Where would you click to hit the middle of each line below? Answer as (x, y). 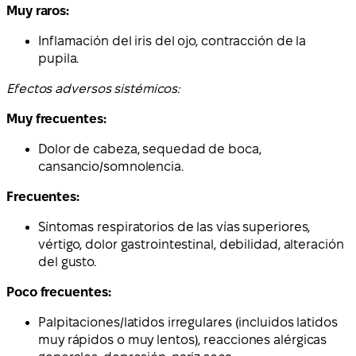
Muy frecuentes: (56, 119)
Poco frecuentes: (59, 292)
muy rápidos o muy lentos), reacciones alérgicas (183, 340)
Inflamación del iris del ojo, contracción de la (172, 41)
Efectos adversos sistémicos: (93, 89)
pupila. (59, 59)
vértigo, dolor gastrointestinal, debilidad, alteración (191, 245)
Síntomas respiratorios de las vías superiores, (174, 227)
